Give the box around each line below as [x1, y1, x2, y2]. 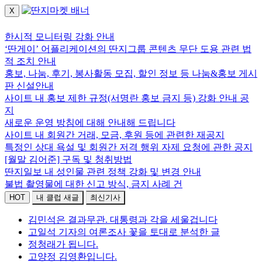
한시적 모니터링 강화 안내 [5, 32, 115, 42]
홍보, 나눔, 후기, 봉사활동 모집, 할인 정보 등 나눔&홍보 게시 [5, 68, 257, 78]
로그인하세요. [5, 18, 71, 30]
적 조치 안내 [5, 56, 56, 66]
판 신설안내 [5, 81, 54, 91]
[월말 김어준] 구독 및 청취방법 [5, 154, 132, 164]
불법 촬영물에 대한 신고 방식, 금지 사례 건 [5, 179, 182, 189]
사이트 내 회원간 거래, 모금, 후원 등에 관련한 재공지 [5, 130, 225, 140]
